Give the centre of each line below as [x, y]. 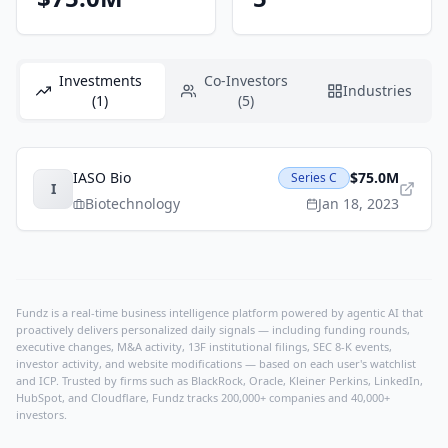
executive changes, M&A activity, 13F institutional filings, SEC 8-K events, [204, 346]
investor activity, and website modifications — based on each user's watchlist [216, 363]
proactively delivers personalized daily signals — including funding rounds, [213, 329]
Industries [377, 90]
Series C [314, 177]
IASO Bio [102, 177]
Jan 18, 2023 [358, 203]
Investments [100, 80]
